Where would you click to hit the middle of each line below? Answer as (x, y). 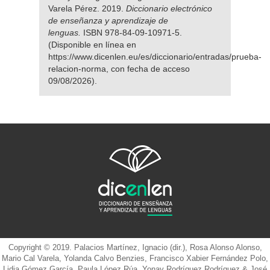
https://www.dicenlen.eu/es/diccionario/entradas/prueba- (155, 56)
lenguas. (66, 32)
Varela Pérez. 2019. (86, 8)
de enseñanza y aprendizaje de (108, 20)
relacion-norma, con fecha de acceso (119, 68)
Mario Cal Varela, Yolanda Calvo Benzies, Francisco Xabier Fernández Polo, (135, 258)
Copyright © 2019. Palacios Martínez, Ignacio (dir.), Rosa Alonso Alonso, (135, 247)
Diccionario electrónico (168, 8)
